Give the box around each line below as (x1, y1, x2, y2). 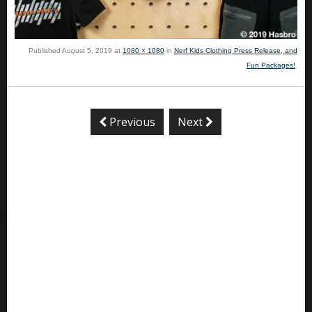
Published (29, 47, 62, 54)
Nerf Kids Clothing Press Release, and (174, 47, 297, 54)
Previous (107, 114, 155, 130)
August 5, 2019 (62, 47, 112, 54)
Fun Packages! (247, 61, 295, 69)
